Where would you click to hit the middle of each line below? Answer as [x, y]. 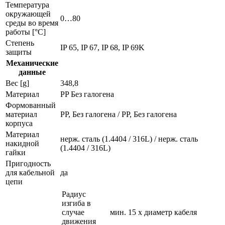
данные [32, 72]
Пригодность [28, 163]
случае [73, 212]
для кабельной [30, 172]
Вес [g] [17, 83]
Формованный [31, 105]
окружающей [28, 14]
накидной [22, 143]
